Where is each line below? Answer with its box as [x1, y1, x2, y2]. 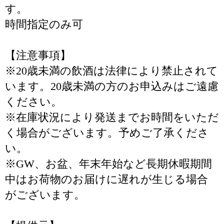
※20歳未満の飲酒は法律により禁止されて [5, 64, 218, 77]
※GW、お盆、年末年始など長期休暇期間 [5, 157, 212, 170]
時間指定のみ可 [5, 18, 83, 30]
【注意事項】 [5, 49, 71, 61]
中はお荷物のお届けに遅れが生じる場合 [5, 173, 208, 185]
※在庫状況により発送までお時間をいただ [5, 111, 219, 123]
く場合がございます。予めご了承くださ [5, 126, 209, 139]
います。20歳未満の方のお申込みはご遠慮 [5, 80, 218, 92]
